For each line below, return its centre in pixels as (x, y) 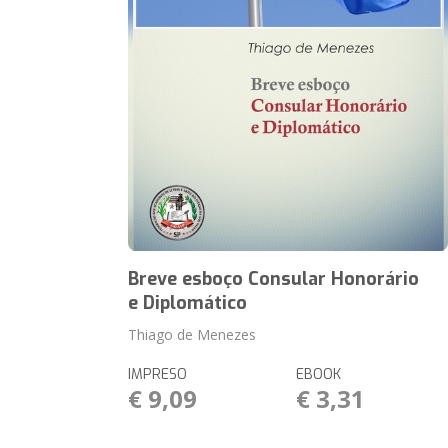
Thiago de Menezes (192, 334)
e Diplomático (188, 303)
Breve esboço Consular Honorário (274, 279)
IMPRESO (158, 374)
